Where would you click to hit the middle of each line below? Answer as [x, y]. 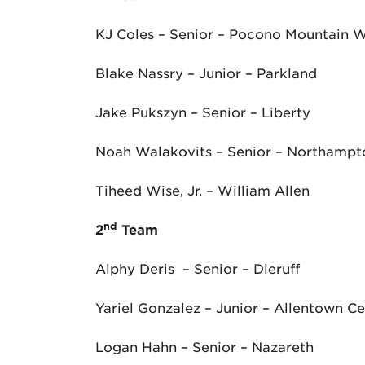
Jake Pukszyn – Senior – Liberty [203, 112]
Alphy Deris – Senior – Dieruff [198, 268]
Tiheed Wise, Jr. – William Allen [202, 190]
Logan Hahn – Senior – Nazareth [204, 346]
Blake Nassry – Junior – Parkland [206, 73]
